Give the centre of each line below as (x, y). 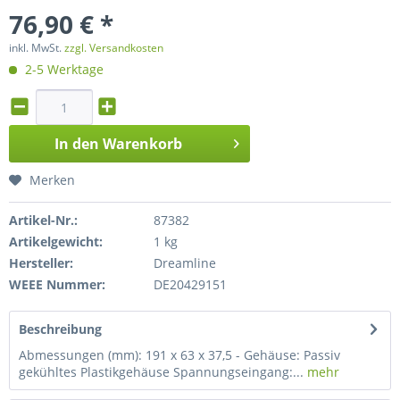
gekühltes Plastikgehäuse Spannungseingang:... (161, 372)
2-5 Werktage (62, 69)
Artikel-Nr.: (43, 220)
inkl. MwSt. (37, 48)
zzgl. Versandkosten (114, 48)
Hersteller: (41, 263)
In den (77, 144)
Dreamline (184, 263)
